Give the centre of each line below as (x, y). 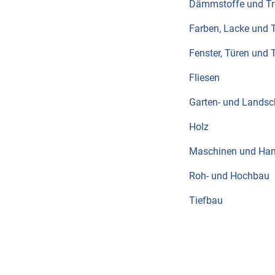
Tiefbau (206, 200)
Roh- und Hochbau (229, 176)
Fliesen (204, 78)
